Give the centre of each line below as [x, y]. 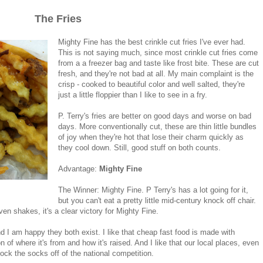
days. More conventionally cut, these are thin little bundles [158, 126]
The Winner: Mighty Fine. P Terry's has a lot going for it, [154, 190]
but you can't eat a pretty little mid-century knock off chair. [157, 200]
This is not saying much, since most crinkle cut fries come [158, 52]
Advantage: [79, 168]
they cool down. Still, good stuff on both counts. [140, 147]
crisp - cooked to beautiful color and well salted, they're [152, 84]
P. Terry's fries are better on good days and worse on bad [155, 116]
